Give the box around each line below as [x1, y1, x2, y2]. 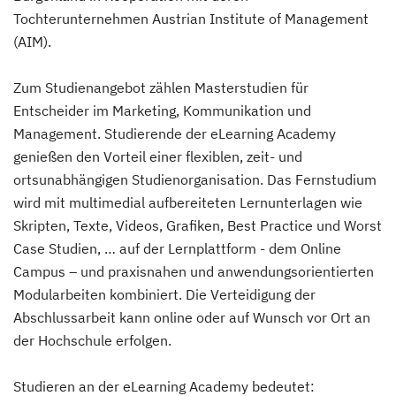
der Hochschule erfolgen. [13, 331, 171, 349]
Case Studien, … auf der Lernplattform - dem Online [13, 240, 341, 257]
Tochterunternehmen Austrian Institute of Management [13, 10, 369, 27]
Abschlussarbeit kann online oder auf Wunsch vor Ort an [13, 308, 370, 326]
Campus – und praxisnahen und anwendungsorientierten [13, 263, 374, 280]
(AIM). [13, 33, 51, 50]
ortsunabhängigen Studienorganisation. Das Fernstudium [13, 171, 377, 188]
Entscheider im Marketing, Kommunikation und [13, 102, 311, 119]
